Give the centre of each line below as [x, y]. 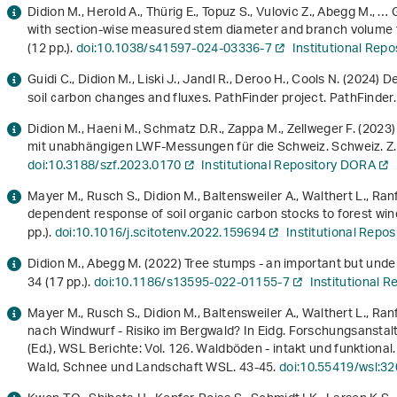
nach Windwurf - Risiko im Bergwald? [134, 332]
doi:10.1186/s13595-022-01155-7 [191, 284]
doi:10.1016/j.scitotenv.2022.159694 [160, 234]
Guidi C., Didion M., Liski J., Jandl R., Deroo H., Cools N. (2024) [206, 81]
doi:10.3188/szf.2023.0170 [105, 167]
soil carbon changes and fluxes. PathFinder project [175, 99]
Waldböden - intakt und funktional [295, 350]
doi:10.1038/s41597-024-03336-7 [174, 50]
